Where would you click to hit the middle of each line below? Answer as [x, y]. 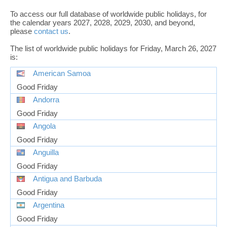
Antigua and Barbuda [67, 179]
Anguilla [46, 152]
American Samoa [62, 73]
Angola [44, 126]
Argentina [49, 205]
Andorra [46, 100]
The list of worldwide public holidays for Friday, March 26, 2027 [113, 48]
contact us [51, 31]
